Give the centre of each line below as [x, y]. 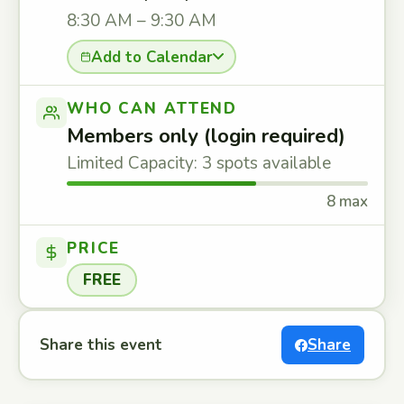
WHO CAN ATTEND [152, 109]
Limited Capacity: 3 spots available [199, 163]
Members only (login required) [206, 136]
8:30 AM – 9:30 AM [142, 21]
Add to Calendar [151, 57]
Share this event [101, 345]
